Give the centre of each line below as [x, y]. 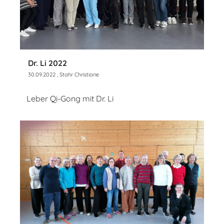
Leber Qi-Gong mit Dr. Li [71, 98]
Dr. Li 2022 [47, 63]
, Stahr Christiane [77, 74]
